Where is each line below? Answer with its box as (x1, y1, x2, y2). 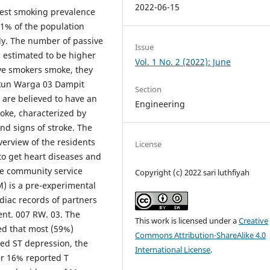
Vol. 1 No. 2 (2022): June (135, 56, 231, 68)
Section (135, 84, 162, 95)
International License (135, 244, 211, 256)
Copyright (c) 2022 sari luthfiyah (135, 167, 250, 178)
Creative (239, 215, 269, 227)
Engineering (135, 98, 186, 110)
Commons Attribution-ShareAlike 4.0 (135, 230, 266, 241)
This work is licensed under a (135, 215, 239, 227)
